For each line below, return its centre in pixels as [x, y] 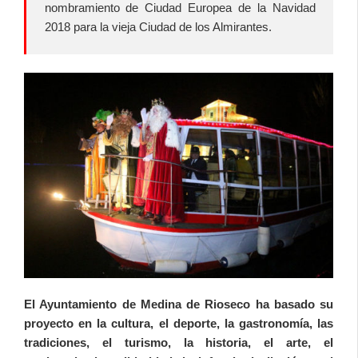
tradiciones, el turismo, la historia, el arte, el [179, 343]
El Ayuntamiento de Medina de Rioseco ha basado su [179, 304]
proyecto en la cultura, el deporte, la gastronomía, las [179, 324]
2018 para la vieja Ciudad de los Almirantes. [159, 26]
